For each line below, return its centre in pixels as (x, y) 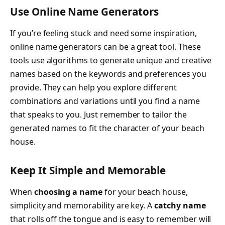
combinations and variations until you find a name (105, 101)
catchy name (180, 206)
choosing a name (68, 192)
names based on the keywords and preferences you (108, 74)
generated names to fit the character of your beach (107, 128)
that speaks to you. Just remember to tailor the (98, 115)
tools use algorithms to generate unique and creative (111, 61)
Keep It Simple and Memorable (88, 171)
